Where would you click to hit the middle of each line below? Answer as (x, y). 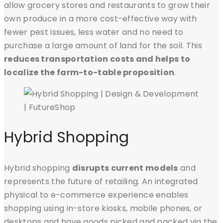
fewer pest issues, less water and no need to (94, 32)
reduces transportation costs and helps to (97, 59)
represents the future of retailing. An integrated (101, 181)
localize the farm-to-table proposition (89, 72)
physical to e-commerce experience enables (96, 195)
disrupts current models (125, 168)
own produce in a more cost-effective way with (101, 18)
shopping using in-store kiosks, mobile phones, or (103, 208)
